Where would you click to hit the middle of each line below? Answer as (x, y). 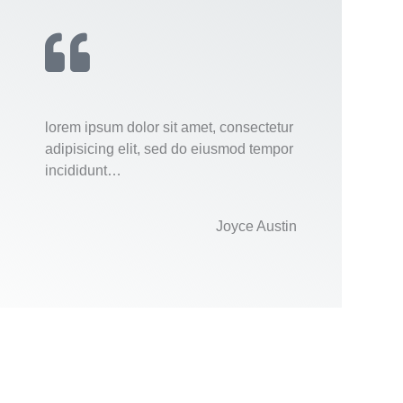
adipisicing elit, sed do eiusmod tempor (169, 148)
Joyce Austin (256, 226)
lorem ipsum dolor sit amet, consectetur (169, 127)
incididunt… (83, 170)
